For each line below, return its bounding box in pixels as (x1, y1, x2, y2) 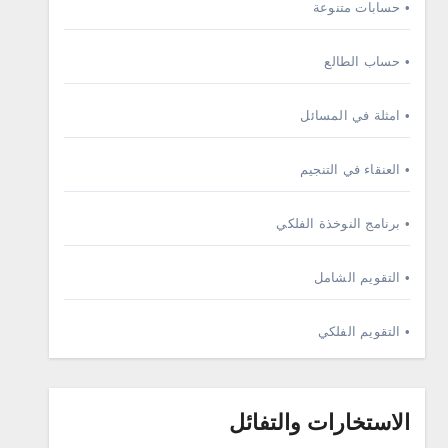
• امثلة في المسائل (300, 108, 410, 123)
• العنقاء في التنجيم (300, 162, 410, 177)
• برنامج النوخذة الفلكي (276, 216, 410, 231)
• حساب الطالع (324, 54, 410, 69)
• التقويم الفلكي (317, 324, 410, 339)
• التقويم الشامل (313, 270, 410, 285)
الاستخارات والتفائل (229, 410, 410, 435)
